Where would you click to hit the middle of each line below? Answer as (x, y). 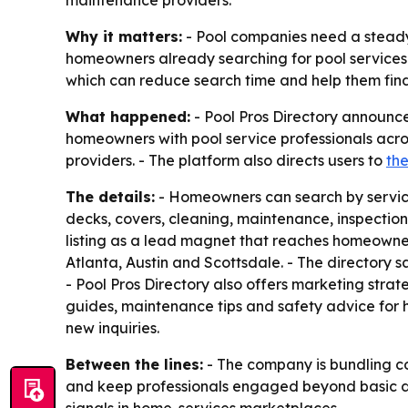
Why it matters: (124, 37)
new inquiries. (112, 328)
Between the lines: (134, 365)
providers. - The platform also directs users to (226, 161)
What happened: (128, 117)
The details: (110, 197)
